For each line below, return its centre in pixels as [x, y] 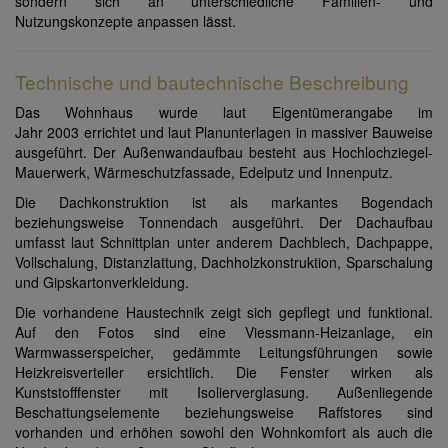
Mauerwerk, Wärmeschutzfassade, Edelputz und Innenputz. [206, 172]
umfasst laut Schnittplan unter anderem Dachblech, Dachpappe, [224, 242]
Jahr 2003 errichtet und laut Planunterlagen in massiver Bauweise [224, 132]
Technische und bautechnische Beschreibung [212, 82]
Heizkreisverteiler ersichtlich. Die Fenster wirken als [224, 372]
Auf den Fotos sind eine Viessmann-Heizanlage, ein [224, 332]
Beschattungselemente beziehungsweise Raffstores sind [224, 412]
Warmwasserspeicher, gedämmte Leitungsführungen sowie [224, 352]
